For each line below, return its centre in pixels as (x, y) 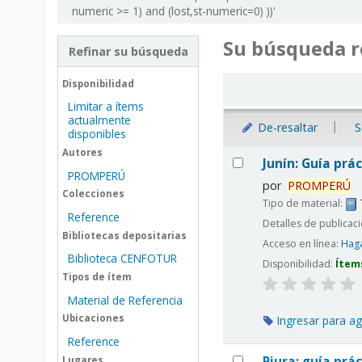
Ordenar (253, 82)
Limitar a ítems (105, 107)
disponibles (97, 134)
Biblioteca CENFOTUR (122, 259)
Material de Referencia (125, 300)
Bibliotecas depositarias (124, 235)
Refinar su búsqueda (128, 51)
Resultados (259, 153)
